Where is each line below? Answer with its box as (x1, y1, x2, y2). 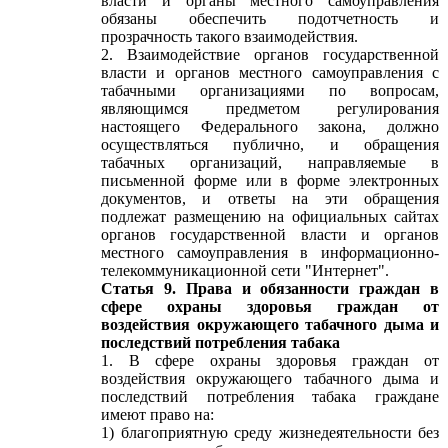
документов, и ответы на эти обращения (101, 190, 439, 207)
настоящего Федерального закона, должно (101, 118, 439, 135)
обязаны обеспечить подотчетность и (101, 10, 439, 27)
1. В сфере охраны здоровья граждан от (101, 352, 439, 369)
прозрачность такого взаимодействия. (101, 28, 358, 45)
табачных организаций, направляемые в (101, 154, 439, 171)
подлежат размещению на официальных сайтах (101, 208, 439, 225)
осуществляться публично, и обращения (101, 136, 439, 153)
